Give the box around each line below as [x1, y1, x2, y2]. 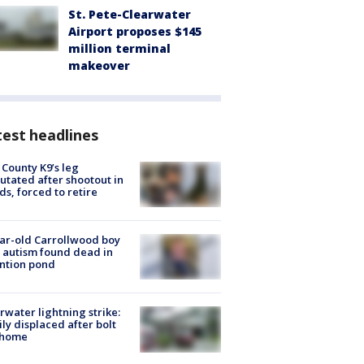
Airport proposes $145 [68, 23, 201, 39]
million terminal [68, 40, 171, 56]
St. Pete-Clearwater [68, 6, 191, 22]
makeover [68, 57, 130, 73]
